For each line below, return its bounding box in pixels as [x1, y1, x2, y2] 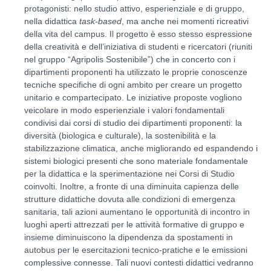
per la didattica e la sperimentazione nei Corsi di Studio [24, 168, 235, 178]
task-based [79, 16, 122, 26]
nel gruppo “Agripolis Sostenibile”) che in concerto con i [24, 54, 235, 64]
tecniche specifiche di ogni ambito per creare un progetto [24, 79, 242, 90]
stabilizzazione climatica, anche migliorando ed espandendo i [24, 143, 258, 153]
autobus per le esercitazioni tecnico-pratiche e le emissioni [24, 244, 247, 255]
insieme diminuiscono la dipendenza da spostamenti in [24, 232, 233, 242]
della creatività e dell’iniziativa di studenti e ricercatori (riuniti [24, 41, 252, 51]
